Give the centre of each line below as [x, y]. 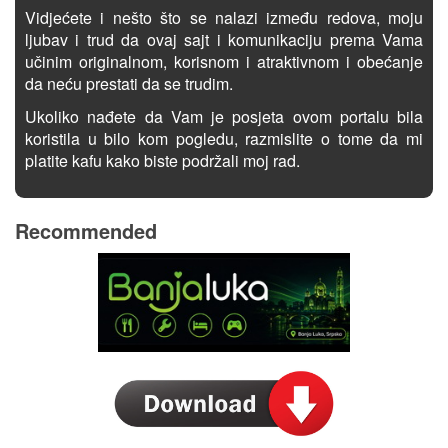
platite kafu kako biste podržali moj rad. [162, 161]
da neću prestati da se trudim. [129, 84]
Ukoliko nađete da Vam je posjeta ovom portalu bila [224, 117]
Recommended [86, 231]
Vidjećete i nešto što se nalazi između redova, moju [224, 18]
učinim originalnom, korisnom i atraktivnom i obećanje [224, 62]
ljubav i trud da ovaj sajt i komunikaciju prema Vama [224, 40]
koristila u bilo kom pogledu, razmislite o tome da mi [224, 139]
